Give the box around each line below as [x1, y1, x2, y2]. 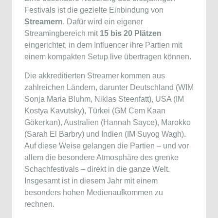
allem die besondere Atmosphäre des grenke [24, 153, 179, 162]
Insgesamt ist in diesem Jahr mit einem [24, 177, 158, 185]
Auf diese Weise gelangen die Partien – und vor [24, 142, 189, 150]
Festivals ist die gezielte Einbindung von [24, 6, 163, 14]
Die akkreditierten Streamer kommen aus [24, 72, 165, 80]
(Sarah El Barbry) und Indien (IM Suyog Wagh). [24, 130, 186, 138]
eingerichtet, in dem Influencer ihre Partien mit [24, 41, 182, 49]
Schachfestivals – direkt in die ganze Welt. [24, 165, 170, 173]
